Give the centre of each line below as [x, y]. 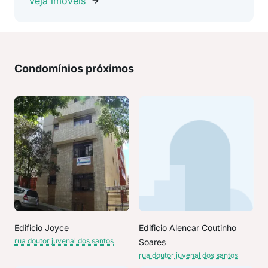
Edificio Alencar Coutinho [188, 228]
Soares [152, 242]
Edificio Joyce [42, 228]
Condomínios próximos [74, 68]
